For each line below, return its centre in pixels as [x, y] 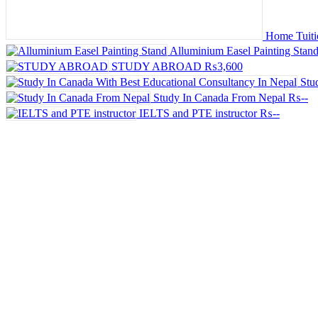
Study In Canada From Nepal [219, 97]
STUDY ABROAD [157, 66]
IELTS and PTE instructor [198, 113]
